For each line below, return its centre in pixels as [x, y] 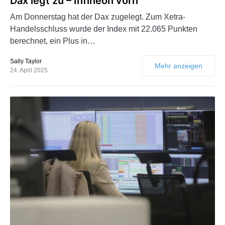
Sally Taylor [26, 62]
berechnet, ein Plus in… [53, 41]
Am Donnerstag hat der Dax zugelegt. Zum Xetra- [98, 17]
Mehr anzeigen [179, 66]
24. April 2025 [29, 71]
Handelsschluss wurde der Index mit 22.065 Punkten [104, 29]
